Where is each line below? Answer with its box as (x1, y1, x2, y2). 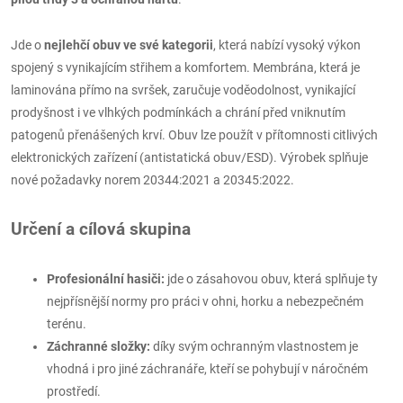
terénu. (47, 316, 86, 331)
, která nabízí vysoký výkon (213, 37, 361, 52)
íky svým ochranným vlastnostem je (160, 338, 358, 354)
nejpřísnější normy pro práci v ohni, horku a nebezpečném (47, 293, 363, 309)
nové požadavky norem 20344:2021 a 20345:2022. (11, 172, 294, 187)
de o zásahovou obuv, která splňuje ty (170, 271, 378, 286)
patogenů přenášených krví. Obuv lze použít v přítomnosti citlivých (11, 127, 378, 142)
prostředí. (47, 383, 101, 399)
